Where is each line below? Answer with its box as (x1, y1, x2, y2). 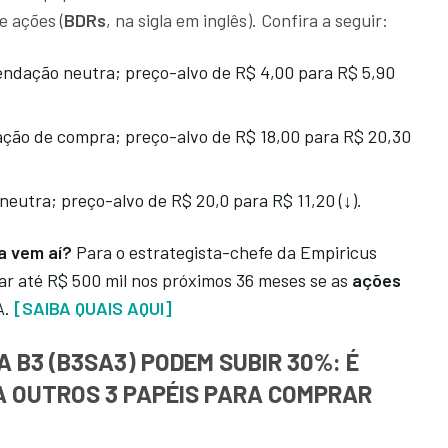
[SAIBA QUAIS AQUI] (14, 297, 172, 320)
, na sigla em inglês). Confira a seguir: (106, 9, 388, 32)
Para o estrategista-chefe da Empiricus (72, 241, 377, 264)
